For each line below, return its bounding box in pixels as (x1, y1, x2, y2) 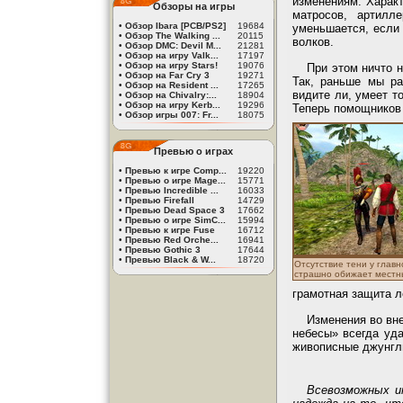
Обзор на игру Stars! (125, 60, 218, 70)
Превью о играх (154, 146, 233, 157)
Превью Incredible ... (125, 185, 219, 195)
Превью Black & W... (125, 255, 216, 264)
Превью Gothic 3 (125, 245, 201, 255)
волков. (292, 35, 334, 49)
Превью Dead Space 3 (125, 205, 225, 215)
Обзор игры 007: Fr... (125, 110, 219, 120)
